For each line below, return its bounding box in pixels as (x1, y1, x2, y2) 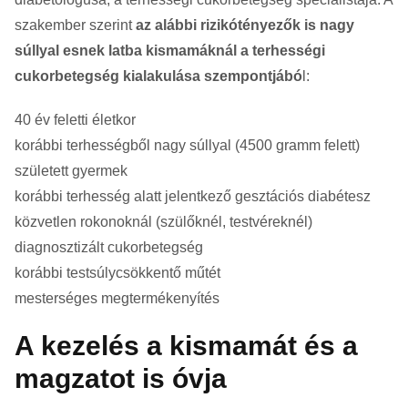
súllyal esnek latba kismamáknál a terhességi (15, 42, 325, 58)
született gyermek (15, 162, 127, 178)
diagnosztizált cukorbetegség (15, 239, 203, 255)
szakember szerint (15, 16, 136, 33)
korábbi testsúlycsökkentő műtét (15, 264, 220, 280)
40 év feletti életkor (15, 111, 136, 127)
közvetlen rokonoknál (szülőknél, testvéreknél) (15, 213, 312, 229)
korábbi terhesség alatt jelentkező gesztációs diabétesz (15, 188, 371, 204)
